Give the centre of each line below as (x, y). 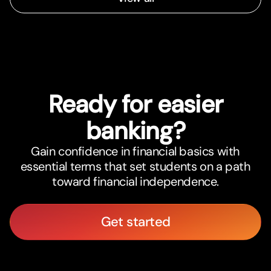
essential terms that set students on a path (135, 167)
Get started (135, 222)
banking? (135, 131)
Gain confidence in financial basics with (135, 152)
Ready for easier (135, 104)
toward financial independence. (135, 182)
